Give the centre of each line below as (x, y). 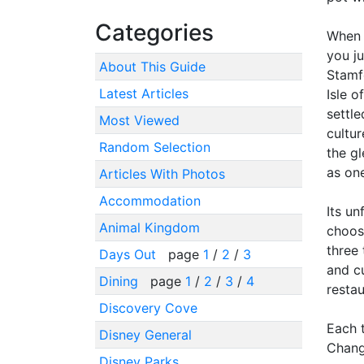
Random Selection (154, 147)
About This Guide (152, 66)
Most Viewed (139, 120)
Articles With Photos (162, 173)
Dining (120, 281)
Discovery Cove (148, 308)
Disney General (145, 334)
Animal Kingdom (149, 227)
